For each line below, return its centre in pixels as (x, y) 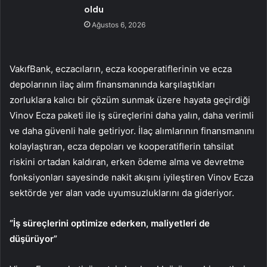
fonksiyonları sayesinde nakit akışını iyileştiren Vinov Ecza (131, 177)
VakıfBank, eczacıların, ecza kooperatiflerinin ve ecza (121, 69)
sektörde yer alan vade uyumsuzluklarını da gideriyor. (123, 193)
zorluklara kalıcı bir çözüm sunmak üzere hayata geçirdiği (130, 100)
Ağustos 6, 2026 (119, 24)
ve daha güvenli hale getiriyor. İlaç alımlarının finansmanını (132, 131)
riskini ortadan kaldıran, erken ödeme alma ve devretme (127, 162)
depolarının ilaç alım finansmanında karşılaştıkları (112, 84)
